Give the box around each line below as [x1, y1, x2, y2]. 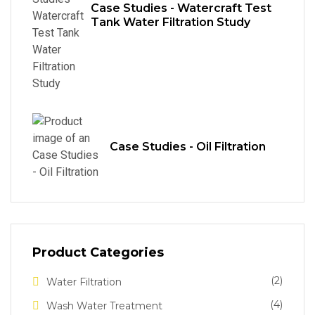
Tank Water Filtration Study [91, 15, 250, 29]
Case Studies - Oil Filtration [110, 140, 266, 153]
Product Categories [32, 245, 164, 260]
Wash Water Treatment [46, 300, 162, 312]
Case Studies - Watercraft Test [91, 1, 271, 15]
